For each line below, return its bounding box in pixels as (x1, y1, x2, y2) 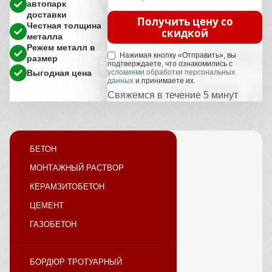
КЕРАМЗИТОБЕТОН (30, 182, 104, 192)
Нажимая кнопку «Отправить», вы (118, 51, 237, 59)
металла (27, 32, 63, 42)
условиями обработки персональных (107, 68, 235, 77)
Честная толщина (27, 21, 101, 31)
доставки (27, 10, 67, 20)
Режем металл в (27, 42, 95, 53)
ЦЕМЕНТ (30, 201, 64, 211)
